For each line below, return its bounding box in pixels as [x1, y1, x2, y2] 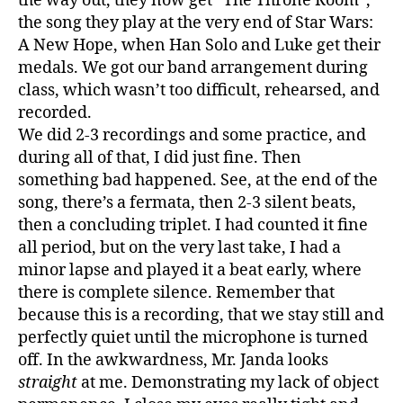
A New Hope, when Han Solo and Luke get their [18, 34, 381, 56]
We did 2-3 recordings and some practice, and [18, 124, 366, 146]
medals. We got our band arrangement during [18, 57, 368, 78]
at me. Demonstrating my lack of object [77, 372, 379, 393]
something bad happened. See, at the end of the [18, 169, 378, 191]
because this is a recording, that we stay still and [18, 304, 384, 326]
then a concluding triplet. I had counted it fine [18, 214, 368, 236]
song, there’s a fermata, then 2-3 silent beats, [18, 192, 356, 213]
